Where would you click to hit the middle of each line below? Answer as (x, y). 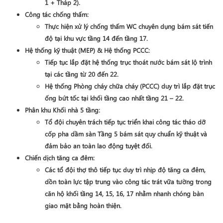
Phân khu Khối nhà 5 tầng (62, 110)
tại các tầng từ (66, 74)
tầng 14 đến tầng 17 (117, 38)
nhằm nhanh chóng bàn (168, 193)
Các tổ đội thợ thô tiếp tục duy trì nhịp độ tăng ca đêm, (125, 169)
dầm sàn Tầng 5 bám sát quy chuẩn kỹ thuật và (138, 134)
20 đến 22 (103, 74)
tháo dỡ (194, 122)
